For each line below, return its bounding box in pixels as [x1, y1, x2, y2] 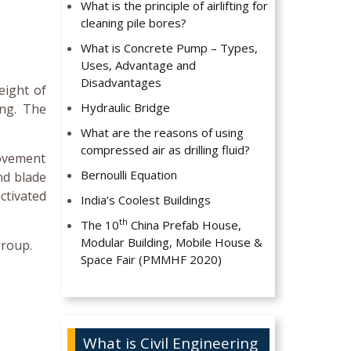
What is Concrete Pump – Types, [81, 40, 259, 56]
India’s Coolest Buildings [81, 192, 212, 208]
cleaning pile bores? [81, 15, 187, 31]
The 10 [81, 217, 120, 233]
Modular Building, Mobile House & [81, 234, 263, 251]
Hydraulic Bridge [81, 100, 171, 116]
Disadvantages [81, 74, 162, 91]
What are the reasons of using [81, 125, 244, 141]
